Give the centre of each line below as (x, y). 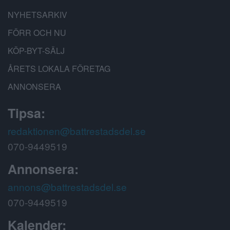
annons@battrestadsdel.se (67, 187)
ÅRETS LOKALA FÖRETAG (59, 69)
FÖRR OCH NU (37, 33)
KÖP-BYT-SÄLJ (36, 51)
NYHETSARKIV (37, 15)
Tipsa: (26, 113)
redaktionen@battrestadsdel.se (77, 131)
